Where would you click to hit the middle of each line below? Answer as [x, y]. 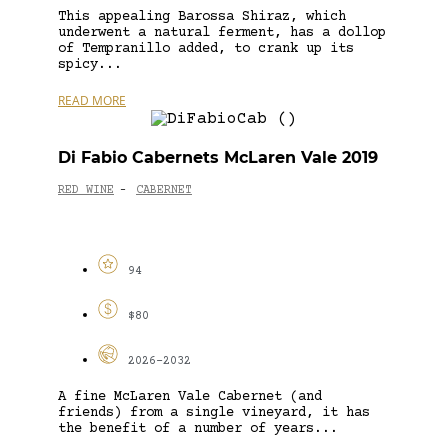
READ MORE [92, 100]
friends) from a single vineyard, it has [214, 412]
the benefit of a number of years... [198, 428]
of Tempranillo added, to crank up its [206, 48]
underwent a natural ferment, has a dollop [222, 32]
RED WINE [86, 191]
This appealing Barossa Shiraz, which [202, 16]
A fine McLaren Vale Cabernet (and [190, 396]
